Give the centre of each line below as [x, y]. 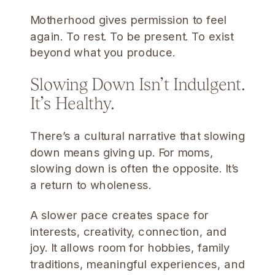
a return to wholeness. [91, 185]
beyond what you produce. [103, 52]
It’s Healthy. [72, 103]
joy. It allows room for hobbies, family [130, 248]
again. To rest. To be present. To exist [132, 36]
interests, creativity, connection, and [129, 231]
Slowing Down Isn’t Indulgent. [137, 84]
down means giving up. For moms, [122, 152]
